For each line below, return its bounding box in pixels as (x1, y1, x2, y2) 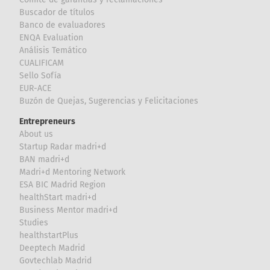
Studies (19, 217, 49, 228)
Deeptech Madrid (19, 242, 86, 253)
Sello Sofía (19, 70, 62, 81)
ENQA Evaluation (19, 32, 84, 43)
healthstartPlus (19, 230, 79, 240)
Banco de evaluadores (19, 19, 106, 30)
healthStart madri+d (19, 192, 97, 202)
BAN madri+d (19, 154, 70, 165)
